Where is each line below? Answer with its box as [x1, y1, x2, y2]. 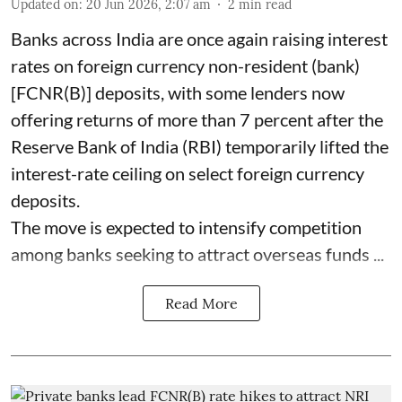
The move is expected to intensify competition [11, 215, 362, 238]
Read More [164, 293, 238, 312]
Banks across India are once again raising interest [11, 27, 388, 49]
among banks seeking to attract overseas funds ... [11, 242, 384, 265]
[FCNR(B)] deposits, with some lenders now [11, 81, 345, 103]
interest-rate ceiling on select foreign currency [11, 162, 364, 184]
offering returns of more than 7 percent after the [11, 108, 383, 130]
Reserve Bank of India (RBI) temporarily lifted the [11, 135, 389, 157]
